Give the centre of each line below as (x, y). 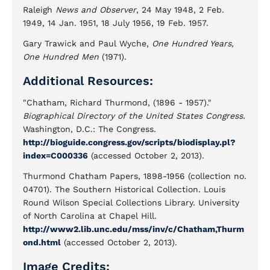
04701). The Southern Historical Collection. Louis (124, 189)
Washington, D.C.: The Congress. (89, 129)
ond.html (42, 242)
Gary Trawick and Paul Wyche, (87, 43)
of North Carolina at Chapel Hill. (90, 216)
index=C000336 (55, 155)
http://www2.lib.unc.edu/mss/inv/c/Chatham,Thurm (133, 229)
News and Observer (96, 10)
